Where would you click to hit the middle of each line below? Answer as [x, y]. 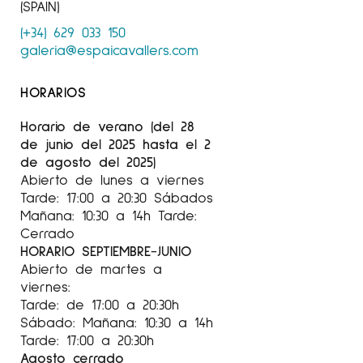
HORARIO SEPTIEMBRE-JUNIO [106, 250]
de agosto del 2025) [88, 161]
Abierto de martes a [91, 268]
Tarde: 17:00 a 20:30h [87, 340]
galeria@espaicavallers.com [109, 49]
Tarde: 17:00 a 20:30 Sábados [117, 197]
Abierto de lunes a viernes [112, 179]
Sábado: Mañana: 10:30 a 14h [117, 322]
